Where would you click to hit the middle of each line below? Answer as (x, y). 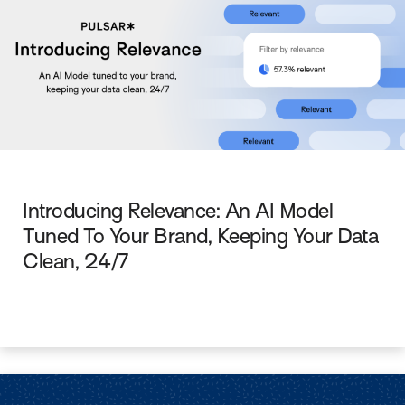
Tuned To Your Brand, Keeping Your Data (201, 235)
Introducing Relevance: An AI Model (178, 210)
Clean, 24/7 (76, 261)
